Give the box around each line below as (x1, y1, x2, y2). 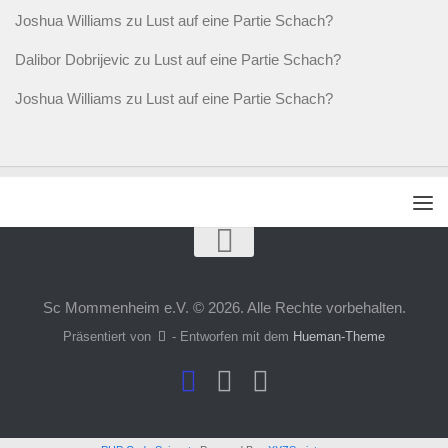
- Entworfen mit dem (168, 328, 294, 344)
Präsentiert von (62, 328, 155, 344)
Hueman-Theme (293, 328, 386, 344)
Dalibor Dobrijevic (15, 51, 130, 69)
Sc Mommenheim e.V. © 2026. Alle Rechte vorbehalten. (42, 299, 406, 317)
